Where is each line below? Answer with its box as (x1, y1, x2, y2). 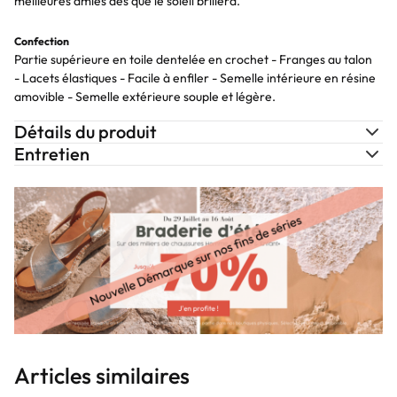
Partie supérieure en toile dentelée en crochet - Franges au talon (14, 51, 372, 67)
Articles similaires (14, 362, 190, 391)
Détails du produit (14, 121, 157, 143)
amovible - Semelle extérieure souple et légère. (14, 89, 276, 105)
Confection (14, 35, 69, 48)
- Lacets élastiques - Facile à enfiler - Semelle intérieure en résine (14, 70, 376, 86)
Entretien (14, 143, 90, 165)
